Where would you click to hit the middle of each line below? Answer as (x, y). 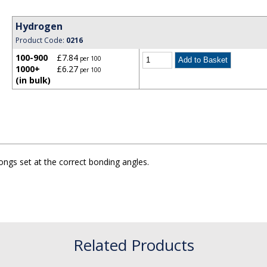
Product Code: (41, 40)
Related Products (133, 245)
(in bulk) (33, 80)
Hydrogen (39, 26)
